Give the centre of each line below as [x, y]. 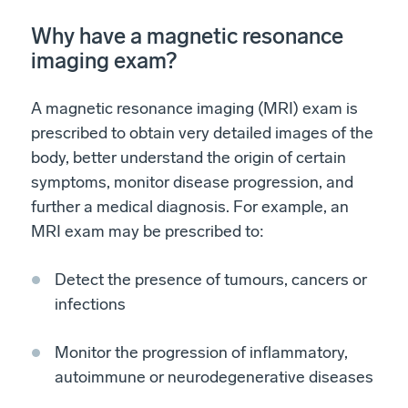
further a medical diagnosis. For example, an [190, 206]
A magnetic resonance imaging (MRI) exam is [194, 108]
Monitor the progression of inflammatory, [201, 352]
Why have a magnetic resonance [187, 36]
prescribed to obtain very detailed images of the [202, 133]
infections [90, 304]
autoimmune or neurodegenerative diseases [214, 377]
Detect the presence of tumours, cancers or [211, 279]
